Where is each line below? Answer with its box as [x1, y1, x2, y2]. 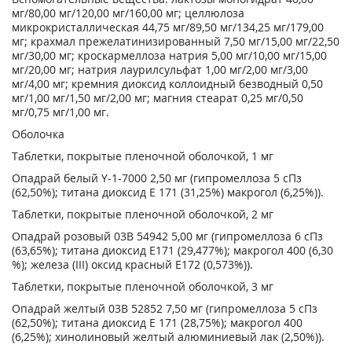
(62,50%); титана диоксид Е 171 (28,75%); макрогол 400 [12, 315, 302, 330]
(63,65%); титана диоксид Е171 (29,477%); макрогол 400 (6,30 [12, 243, 333, 258]
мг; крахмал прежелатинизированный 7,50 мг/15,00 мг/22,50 [12, 34, 339, 49]
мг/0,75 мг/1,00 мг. [12, 104, 109, 119]
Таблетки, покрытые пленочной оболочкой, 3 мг [12, 279, 273, 294]
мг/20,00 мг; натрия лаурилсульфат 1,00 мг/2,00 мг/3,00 [12, 62, 308, 77]
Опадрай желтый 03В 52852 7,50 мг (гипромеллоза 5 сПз [12, 301, 317, 316]
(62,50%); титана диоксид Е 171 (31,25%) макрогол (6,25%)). [12, 185, 324, 200]
